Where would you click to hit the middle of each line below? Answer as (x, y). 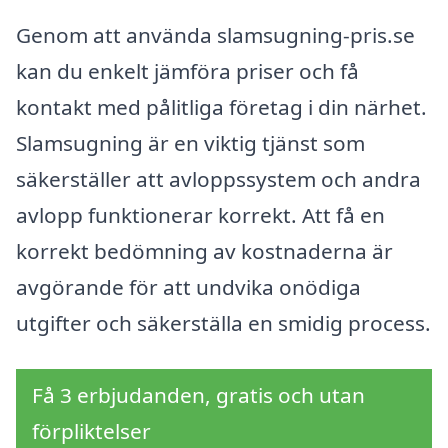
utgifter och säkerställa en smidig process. (223, 323)
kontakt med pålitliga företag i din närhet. (221, 107)
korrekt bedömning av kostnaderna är (204, 251)
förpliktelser (91, 431)
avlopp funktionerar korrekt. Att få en (200, 215)
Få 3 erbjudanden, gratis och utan (198, 395)
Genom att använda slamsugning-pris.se (215, 35)
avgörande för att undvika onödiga (188, 287)
